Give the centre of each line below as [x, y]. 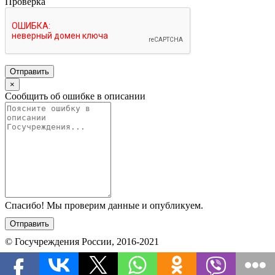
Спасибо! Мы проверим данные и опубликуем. [104, 205]
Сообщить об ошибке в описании [75, 96]
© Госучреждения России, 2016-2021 [82, 241]
